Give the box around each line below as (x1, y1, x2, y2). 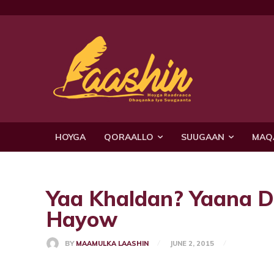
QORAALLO (104, 131, 154, 143)
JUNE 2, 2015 (169, 239, 214, 248)
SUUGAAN (181, 131, 224, 143)
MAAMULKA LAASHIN (76, 239, 149, 248)
